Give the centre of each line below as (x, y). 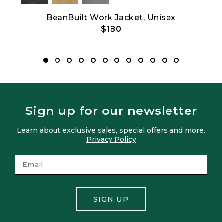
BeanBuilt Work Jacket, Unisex (111, 17)
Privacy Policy (111, 139)
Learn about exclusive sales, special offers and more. (111, 130)
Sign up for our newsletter (111, 111)
